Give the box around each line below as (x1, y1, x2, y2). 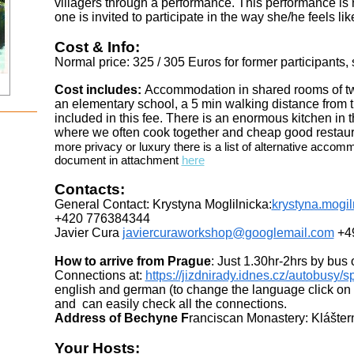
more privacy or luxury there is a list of (54, 140, 254, 154)
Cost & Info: (54, 39, 140, 56)
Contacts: (54, 181, 125, 198)
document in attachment (54, 153, 182, 168)
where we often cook (54, 126, 173, 140)
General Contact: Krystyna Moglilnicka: (54, 198, 272, 212)
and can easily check (54, 297, 179, 311)
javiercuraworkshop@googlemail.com (122, 226, 334, 240)
